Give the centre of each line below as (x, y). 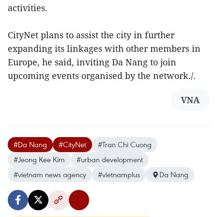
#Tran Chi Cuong (125, 145)
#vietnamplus (119, 175)
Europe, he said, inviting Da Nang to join (92, 62)
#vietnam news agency (50, 175)
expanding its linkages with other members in (104, 49)
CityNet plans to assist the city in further (91, 35)
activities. (28, 8)
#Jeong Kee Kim (39, 160)
